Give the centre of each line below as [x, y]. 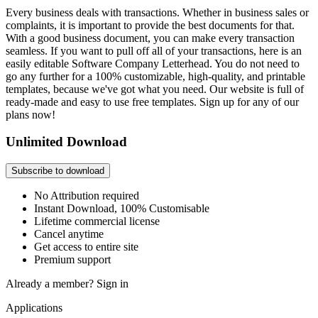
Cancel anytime [69, 234]
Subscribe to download [58, 171]
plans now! [32, 114]
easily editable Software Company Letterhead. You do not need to [153, 63]
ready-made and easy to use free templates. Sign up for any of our [152, 102]
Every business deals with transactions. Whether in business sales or [157, 12]
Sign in [113, 284]
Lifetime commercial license [97, 221]
